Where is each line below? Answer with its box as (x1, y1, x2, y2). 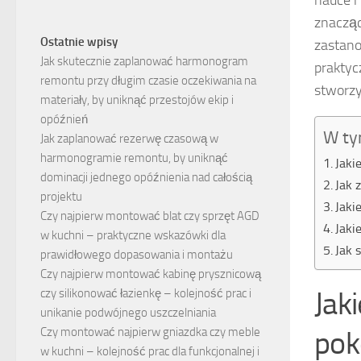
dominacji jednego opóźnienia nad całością (40, 170, 252, 185)
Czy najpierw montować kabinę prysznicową (40, 267, 261, 282)
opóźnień (40, 112, 88, 127)
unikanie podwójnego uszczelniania (40, 305, 216, 321)
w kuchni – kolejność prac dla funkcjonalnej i (40, 344, 259, 359)
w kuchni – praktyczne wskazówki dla (40, 228, 226, 243)
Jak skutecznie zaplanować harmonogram (40, 54, 248, 69)
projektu (40, 189, 82, 205)
